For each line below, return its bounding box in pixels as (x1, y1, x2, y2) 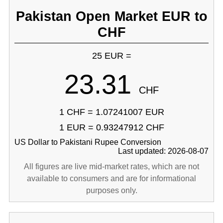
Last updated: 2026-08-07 (118, 147, 209, 155)
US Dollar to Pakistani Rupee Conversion (14, 138, 161, 146)
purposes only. (86, 186, 137, 195)
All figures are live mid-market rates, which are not (24, 162, 199, 171)
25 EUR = (92, 51, 131, 61)
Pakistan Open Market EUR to (15, 8, 208, 24)
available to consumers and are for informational (27, 174, 196, 183)
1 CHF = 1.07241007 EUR (59, 107, 164, 117)
